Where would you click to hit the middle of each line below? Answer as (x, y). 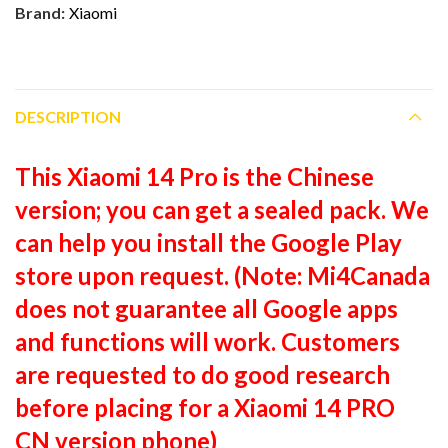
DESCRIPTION (68, 117)
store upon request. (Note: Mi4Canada (222, 275)
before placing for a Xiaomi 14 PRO (205, 407)
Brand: (41, 13)
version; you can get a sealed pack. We (222, 209)
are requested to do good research (202, 374)
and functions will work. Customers (207, 341)
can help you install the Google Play (208, 242)
